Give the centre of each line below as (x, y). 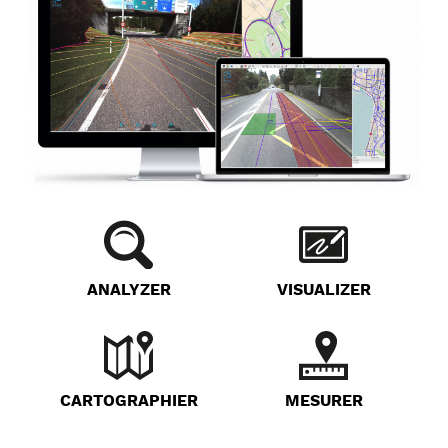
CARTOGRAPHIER (128, 401)
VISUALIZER (323, 290)
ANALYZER (128, 290)
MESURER (323, 401)
